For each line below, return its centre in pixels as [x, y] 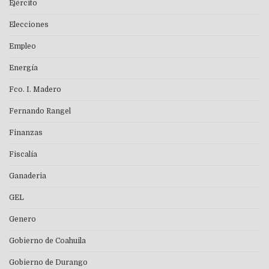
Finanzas [26, 133]
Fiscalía [23, 155]
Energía [23, 68]
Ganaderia [28, 176]
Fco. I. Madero [35, 90]
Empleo [23, 47]
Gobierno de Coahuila [47, 241]
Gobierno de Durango [48, 263]
